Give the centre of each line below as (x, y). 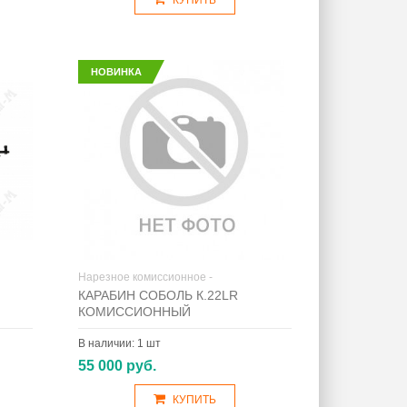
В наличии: (107, 343)
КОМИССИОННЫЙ (134, 312)
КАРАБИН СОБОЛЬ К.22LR (158, 295)
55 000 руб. (117, 366)
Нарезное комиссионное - (145, 277)
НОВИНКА (116, 72)
